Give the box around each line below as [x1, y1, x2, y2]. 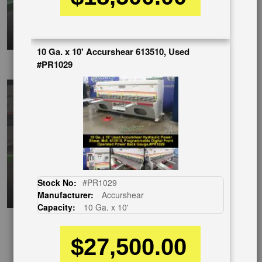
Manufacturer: [37, 189, 96, 201]
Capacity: [37, 201, 76, 213]
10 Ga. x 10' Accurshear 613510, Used [37, 45, 190, 58]
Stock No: [37, 177, 77, 189]
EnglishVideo [81, 58, 161, 77]
